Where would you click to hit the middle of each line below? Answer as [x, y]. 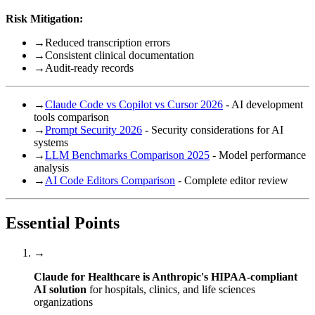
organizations [63, 302]
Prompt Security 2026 [94, 129]
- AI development [263, 104]
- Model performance [258, 155]
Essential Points [63, 223]
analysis [51, 167]
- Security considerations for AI [213, 129]
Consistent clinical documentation [120, 55]
